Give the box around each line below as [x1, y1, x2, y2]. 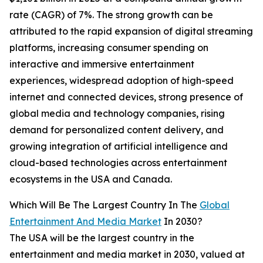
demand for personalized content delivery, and [9, 124, 224, 136]
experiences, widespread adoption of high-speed [9, 75, 234, 87]
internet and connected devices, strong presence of [9, 91, 243, 103]
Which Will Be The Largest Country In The [9, 199, 200, 211]
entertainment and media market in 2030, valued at [9, 248, 245, 261]
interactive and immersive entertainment [9, 58, 194, 70]
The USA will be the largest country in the [9, 232, 194, 244]
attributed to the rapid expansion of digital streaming [9, 25, 253, 38]
